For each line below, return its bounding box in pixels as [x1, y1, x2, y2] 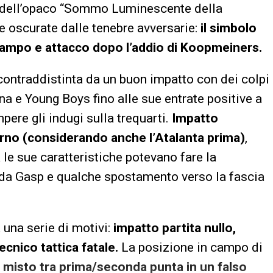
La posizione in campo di [118, 240, 263, 255]
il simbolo [197, 21, 257, 36]
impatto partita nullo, [113, 221, 236, 236]
